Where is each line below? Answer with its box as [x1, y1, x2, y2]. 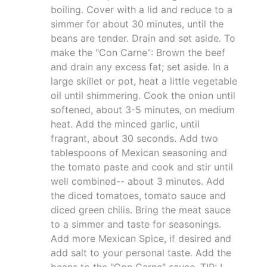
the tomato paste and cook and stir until [51, 160, 233, 173]
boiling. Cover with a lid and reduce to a [51, 3, 232, 15]
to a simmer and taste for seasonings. [51, 218, 221, 230]
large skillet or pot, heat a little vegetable [51, 74, 237, 87]
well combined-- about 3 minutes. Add [51, 175, 225, 187]
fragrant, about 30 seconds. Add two [51, 132, 218, 144]
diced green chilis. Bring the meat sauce [51, 203, 231, 216]
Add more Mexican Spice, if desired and [51, 232, 231, 244]
